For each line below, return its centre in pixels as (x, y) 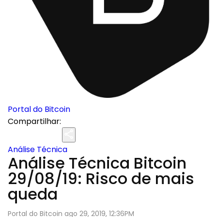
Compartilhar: (34, 121)
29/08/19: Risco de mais (101, 178)
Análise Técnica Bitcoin (97, 163)
